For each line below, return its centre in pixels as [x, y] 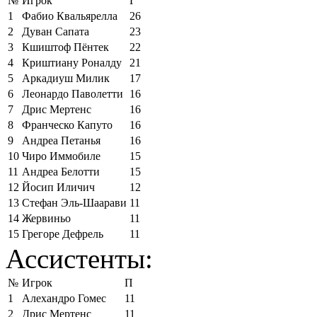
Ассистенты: [79, 258]
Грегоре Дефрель [63, 234]
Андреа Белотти [61, 171]
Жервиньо [46, 218]
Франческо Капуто [67, 125]
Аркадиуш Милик [66, 78]
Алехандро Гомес [64, 298]
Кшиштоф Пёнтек [65, 47]
